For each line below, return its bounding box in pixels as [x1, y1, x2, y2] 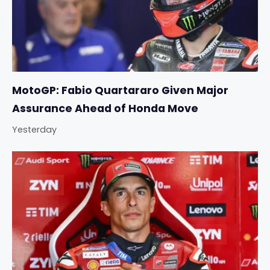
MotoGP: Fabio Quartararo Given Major [12, 83, 228, 98]
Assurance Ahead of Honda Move [12, 101, 198, 116]
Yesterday [12, 124, 57, 136]
